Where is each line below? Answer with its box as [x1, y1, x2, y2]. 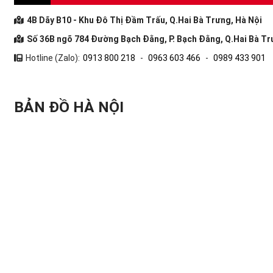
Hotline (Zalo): [25, 52, 80, 63]
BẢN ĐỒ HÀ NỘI [13, 97, 124, 116]
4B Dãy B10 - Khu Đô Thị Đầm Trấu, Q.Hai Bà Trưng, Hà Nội [26, 15, 262, 25]
